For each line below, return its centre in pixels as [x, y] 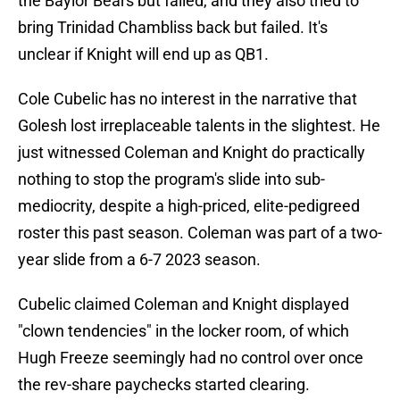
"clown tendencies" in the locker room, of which [183, 331]
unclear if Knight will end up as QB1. [143, 54]
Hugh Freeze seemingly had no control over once [191, 358]
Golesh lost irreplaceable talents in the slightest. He [199, 126]
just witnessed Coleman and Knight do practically [192, 153]
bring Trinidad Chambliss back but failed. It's [173, 28]
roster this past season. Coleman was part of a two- [200, 233]
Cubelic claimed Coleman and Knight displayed [183, 304]
